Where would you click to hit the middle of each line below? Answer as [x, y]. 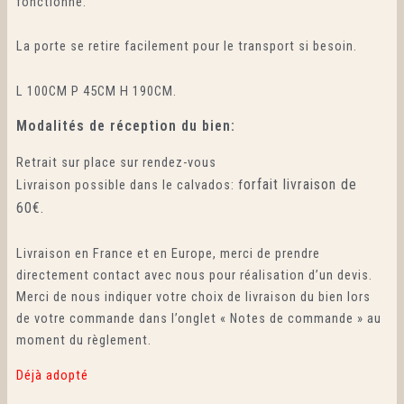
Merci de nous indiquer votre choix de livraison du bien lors [193, 297]
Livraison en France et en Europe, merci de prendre [168, 254]
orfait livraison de [300, 184]
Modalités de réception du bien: [125, 126]
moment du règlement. [83, 340]
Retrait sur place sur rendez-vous [116, 162]
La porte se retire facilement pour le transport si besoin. [186, 46]
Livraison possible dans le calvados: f [129, 184]
